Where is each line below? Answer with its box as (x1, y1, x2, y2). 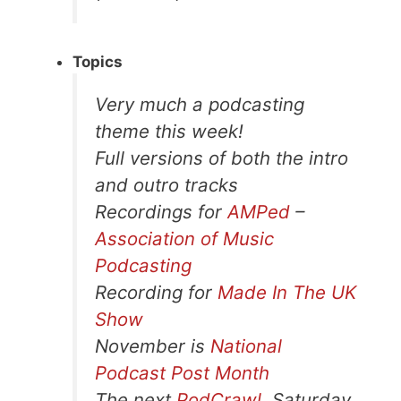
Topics (73, 52, 123, 71)
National (210, 334, 282, 357)
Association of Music (95, 226, 274, 250)
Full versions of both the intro (95, 146, 348, 169)
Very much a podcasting (95, 92, 304, 115)
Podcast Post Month (95, 361, 269, 384)
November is (95, 334, 210, 357)
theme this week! (95, 119, 243, 142)
